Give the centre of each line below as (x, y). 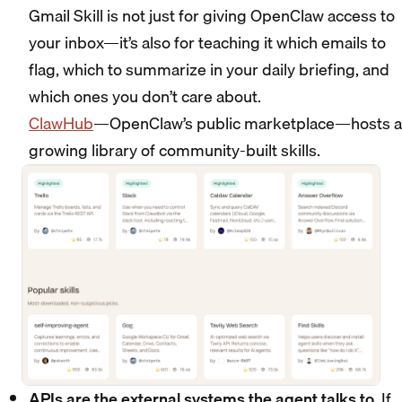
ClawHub (61, 123)
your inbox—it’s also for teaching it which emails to (207, 43)
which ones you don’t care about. (145, 96)
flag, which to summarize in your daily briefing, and (209, 70)
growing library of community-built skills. (175, 150)
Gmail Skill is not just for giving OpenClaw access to (212, 16)
